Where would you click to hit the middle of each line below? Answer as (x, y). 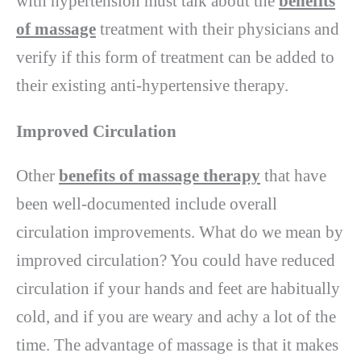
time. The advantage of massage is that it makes (177, 345)
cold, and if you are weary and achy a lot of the (176, 317)
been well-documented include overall (147, 204)
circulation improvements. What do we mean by (180, 232)
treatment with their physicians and (218, 29)
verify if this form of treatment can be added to (175, 57)
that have (293, 176)
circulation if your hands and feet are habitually (178, 289)
